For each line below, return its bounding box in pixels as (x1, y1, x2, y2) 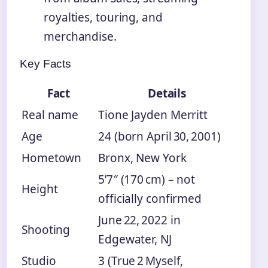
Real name (22, 106, 79, 123)
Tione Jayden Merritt (98, 106, 208, 123)
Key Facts (20, 57, 72, 70)
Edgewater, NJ (98, 231, 172, 247)
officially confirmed (98, 190, 202, 206)
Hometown (22, 150, 82, 166)
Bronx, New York (98, 150, 187, 166)
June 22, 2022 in (98, 212, 181, 228)
